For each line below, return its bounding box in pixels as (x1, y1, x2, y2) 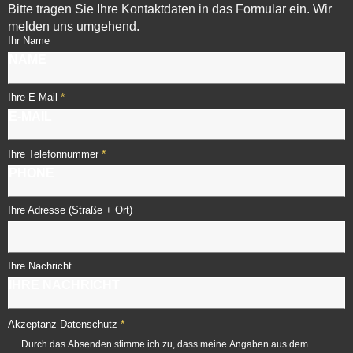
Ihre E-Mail (8, 91, 58, 104)
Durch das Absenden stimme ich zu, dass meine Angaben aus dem (21, 339, 308, 351)
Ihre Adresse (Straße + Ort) (8, 204, 132, 217)
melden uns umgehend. (8, 20, 139, 34)
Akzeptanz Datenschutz (8, 318, 117, 331)
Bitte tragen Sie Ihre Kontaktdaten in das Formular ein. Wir (8, 2, 332, 17)
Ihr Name (8, 35, 50, 47)
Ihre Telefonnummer (8, 148, 98, 161)
